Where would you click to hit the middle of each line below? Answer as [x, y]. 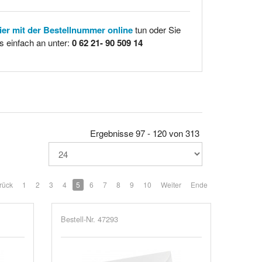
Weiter [171, 184]
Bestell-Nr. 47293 [90, 219]
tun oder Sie [156, 30]
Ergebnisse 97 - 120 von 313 [144, 133]
